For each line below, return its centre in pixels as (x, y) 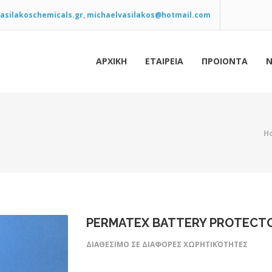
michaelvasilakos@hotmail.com (149, 15)
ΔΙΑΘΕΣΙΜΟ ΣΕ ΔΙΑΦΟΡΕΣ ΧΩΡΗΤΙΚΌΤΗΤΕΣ (167, 244)
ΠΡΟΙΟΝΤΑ (225, 61)
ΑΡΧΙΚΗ (111, 61)
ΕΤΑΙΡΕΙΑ (164, 61)
